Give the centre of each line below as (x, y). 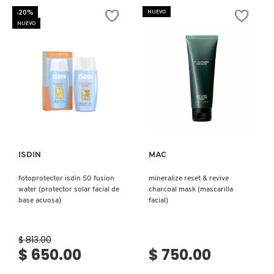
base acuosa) (40, 201)
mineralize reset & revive (188, 179)
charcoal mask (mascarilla (191, 190)
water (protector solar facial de (69, 190)
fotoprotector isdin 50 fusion (66, 179)
